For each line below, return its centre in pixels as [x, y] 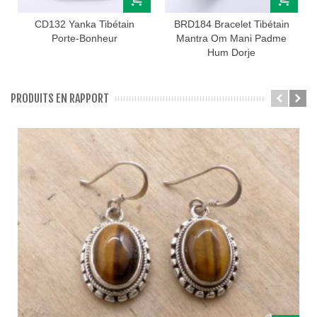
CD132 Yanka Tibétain [84, 24]
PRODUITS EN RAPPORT [60, 99]
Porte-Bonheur [84, 39]
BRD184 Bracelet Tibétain [231, 24]
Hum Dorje [231, 53]
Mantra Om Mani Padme [231, 39]
